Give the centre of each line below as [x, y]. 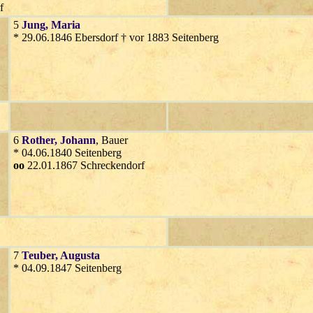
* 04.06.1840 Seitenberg [67, 153]
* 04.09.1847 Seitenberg [67, 268]
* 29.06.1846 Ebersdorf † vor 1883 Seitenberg [116, 38]
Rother [38, 140]
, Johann [75, 140]
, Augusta [78, 256]
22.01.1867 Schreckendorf [85, 166]
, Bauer [112, 140]
